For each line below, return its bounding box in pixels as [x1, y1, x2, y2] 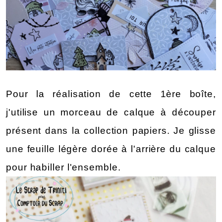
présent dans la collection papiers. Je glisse [6, 125, 216, 136]
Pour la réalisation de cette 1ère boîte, [6, 89, 216, 100]
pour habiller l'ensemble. [6, 162, 121, 173]
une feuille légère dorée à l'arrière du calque [6, 144, 216, 155]
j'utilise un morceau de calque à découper [6, 107, 216, 118]
